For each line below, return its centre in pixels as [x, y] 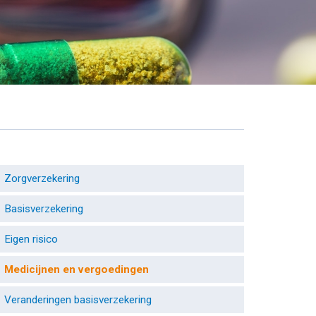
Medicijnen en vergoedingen [76, 269]
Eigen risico [31, 239]
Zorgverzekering [42, 178]
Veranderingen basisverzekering [78, 299]
